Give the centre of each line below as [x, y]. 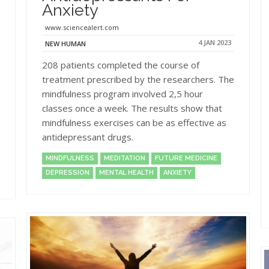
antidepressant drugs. [88, 137]
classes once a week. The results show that [132, 108]
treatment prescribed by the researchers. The [138, 79]
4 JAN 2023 [215, 42]
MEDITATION [125, 158]
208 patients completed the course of [121, 65]
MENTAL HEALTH [126, 172]
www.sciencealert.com [82, 27]
